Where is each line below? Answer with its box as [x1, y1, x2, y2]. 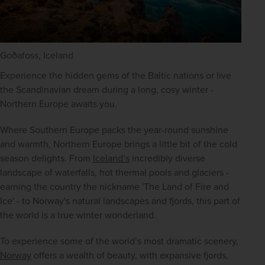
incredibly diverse [130, 151, 205, 166]
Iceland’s [93, 151, 130, 166]
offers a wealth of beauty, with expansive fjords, [31, 248, 228, 263]
